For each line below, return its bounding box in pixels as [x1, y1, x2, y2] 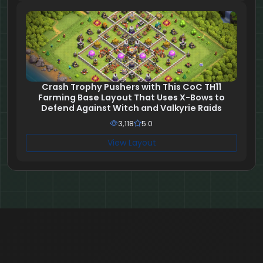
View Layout [107, 137, 156, 149]
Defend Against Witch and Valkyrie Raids [41, 102, 222, 114]
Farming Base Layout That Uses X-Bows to [38, 92, 225, 104]
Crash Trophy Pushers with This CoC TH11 [42, 81, 221, 93]
